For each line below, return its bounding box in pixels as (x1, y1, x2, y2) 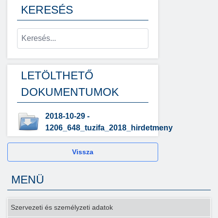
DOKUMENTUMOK (21, 86, 119, 98)
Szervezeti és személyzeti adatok (11, 203, 113, 211)
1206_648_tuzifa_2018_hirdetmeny (45, 124, 173, 132)
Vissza (72, 148, 93, 156)
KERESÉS (21, 3, 73, 16)
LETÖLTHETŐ (21, 69, 93, 82)
